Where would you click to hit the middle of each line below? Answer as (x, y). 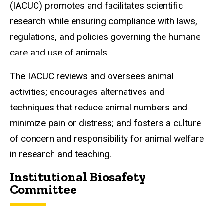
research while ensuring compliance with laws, (103, 21)
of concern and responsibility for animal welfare (107, 138)
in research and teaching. (61, 154)
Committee (43, 189)
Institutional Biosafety (78, 176)
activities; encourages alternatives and (87, 91)
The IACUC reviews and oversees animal (92, 76)
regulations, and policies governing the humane (105, 37)
